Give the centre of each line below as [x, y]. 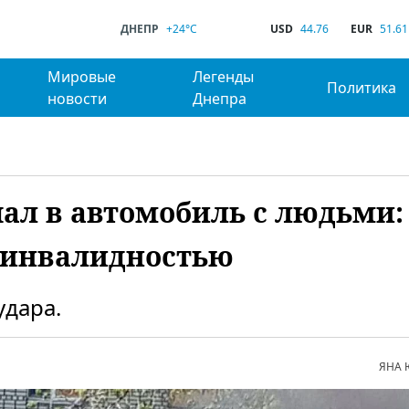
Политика [362, 88]
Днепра [220, 99]
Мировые [81, 77]
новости [77, 99]
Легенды [224, 77]
